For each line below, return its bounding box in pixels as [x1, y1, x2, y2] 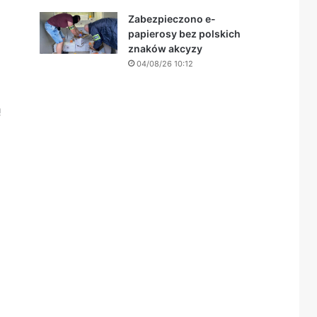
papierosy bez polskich [128, 28, 241, 40]
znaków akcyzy [128, 42, 202, 54]
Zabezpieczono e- [128, 13, 216, 25]
